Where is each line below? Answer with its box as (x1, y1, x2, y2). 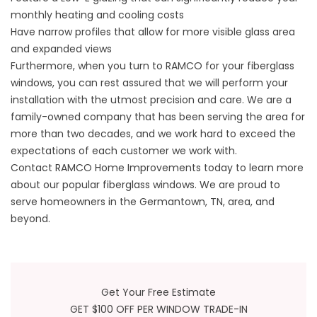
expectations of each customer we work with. (11, 144, 237, 158)
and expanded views (11, 42, 112, 57)
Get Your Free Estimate (101, 285, 216, 300)
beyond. (11, 212, 50, 226)
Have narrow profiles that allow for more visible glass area (11, 25, 295, 40)
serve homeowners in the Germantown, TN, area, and (11, 195, 275, 209)
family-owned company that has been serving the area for (11, 110, 305, 125)
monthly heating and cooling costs (11, 8, 184, 23)
